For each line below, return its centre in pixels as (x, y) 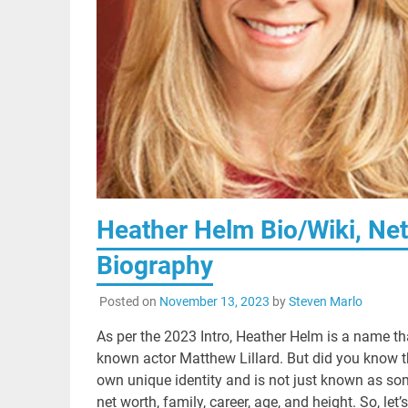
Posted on (129, 301)
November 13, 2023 (214, 301)
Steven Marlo (325, 301)
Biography (154, 266)
